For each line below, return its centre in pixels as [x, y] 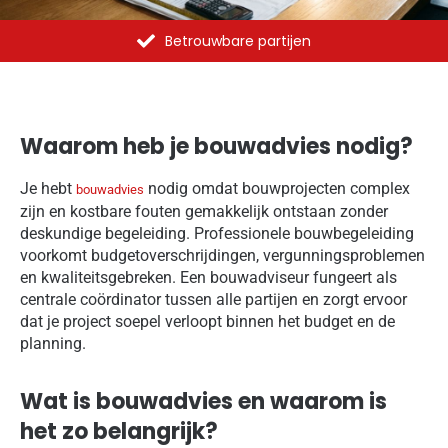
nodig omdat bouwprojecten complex [277, 188]
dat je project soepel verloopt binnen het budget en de [207, 321]
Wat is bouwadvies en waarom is [203, 401]
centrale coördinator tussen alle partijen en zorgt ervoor [213, 299]
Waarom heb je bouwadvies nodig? [216, 146]
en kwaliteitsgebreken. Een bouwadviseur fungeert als [208, 277]
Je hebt [48, 188]
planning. [53, 343]
